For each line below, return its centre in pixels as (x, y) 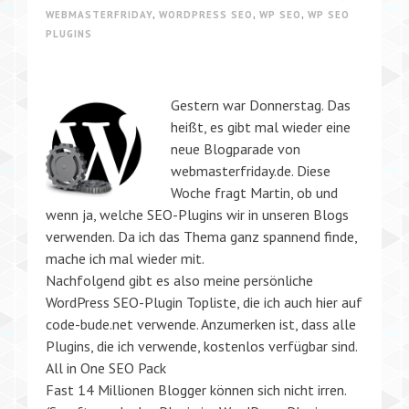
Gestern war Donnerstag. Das (261, 105)
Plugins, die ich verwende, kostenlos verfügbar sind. (202, 346)
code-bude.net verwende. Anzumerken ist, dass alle (201, 324)
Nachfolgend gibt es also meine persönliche (179, 280)
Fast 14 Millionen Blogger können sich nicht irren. (196, 389)
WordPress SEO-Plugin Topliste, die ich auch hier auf (204, 302)
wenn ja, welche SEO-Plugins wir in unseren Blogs (197, 214)
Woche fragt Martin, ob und (254, 192)
